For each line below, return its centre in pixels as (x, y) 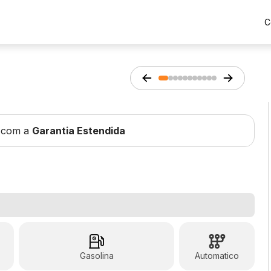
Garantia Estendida (79, 131)
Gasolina (96, 256)
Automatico (217, 256)
